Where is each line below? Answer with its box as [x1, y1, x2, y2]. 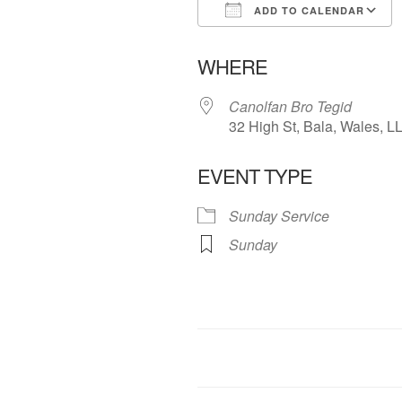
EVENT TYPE [197, 161, 312, 189]
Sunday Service [229, 205, 329, 226]
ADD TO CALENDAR [250, 3, 364, 17]
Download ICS [229, 31, 322, 53]
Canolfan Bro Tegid [229, 95, 352, 117]
